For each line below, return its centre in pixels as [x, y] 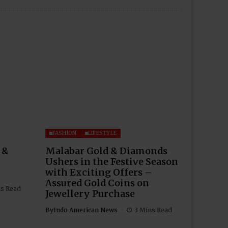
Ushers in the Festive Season [111, 161]
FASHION [64, 133]
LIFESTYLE [102, 133]
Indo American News [85, 210]
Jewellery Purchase [90, 193]
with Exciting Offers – [98, 172]
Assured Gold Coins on [97, 183]
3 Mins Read [153, 210]
